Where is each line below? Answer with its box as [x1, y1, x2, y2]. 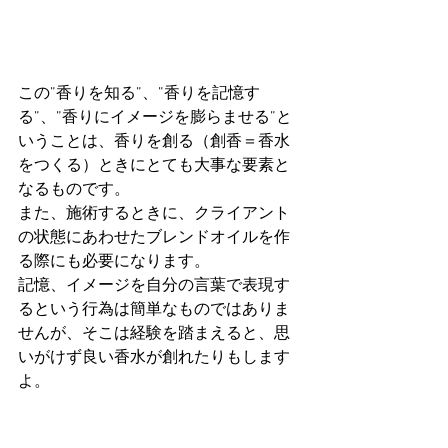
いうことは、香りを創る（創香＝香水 [18, 131, 290, 152]
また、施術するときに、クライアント [18, 203, 290, 224]
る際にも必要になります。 [18, 251, 210, 272]
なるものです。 [18, 179, 130, 200]
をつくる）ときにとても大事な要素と [18, 155, 290, 176]
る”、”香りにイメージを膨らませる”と [18, 107, 292, 128]
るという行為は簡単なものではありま [18, 299, 290, 320]
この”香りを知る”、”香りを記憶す [18, 83, 260, 104]
